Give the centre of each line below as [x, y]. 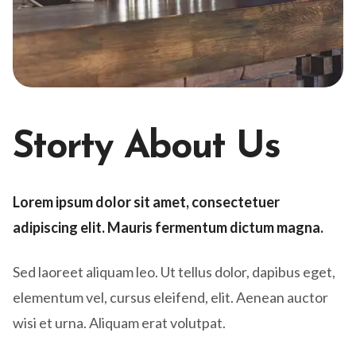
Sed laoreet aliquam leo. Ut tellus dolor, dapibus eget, [174, 272]
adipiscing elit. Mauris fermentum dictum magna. [168, 228]
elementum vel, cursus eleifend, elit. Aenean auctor [170, 298]
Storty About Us [146, 148]
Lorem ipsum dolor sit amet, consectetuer [146, 202]
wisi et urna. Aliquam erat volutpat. [119, 323]
